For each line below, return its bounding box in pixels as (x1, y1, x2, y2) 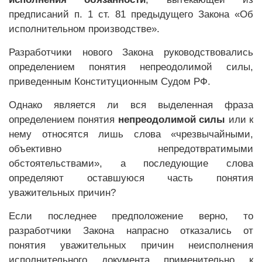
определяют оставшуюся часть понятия (9, 173, 253, 184)
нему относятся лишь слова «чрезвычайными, (9, 129, 253, 140)
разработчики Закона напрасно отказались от (9, 225, 253, 236)
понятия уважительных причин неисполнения (9, 240, 253, 251)
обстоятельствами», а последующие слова (9, 158, 253, 169)
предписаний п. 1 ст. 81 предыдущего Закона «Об (9, 9, 253, 20)
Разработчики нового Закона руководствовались (9, 47, 253, 58)
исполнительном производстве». (9, 23, 160, 35)
